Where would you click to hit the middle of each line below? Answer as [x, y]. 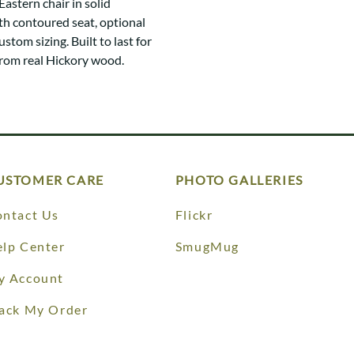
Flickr [194, 215]
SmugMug [207, 246]
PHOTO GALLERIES [239, 180]
